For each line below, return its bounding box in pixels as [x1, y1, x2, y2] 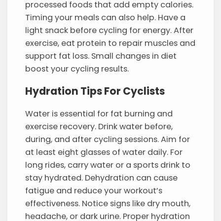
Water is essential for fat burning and [25, 108, 173, 119]
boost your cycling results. [25, 63, 129, 74]
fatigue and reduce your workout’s [25, 184, 163, 196]
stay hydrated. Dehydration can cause [25, 172, 178, 184]
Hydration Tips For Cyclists [25, 84, 165, 99]
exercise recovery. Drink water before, [25, 120, 173, 132]
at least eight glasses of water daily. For [25, 146, 183, 158]
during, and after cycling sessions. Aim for [25, 133, 190, 145]
